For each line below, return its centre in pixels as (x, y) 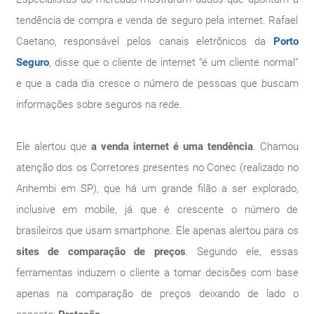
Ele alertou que (53, 146)
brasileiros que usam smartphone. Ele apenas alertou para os (157, 230)
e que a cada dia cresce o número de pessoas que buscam (157, 83)
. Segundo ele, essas (242, 251)
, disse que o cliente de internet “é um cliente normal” (173, 62)
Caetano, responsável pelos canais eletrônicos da (144, 41)
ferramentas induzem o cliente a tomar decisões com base (157, 272)
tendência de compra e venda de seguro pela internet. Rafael (157, 20)
